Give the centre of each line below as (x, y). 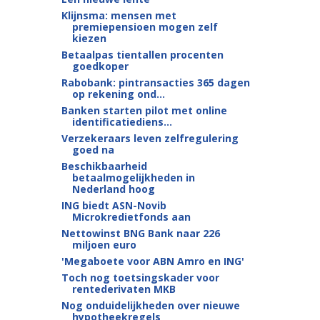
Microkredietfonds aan (131, 217)
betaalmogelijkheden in (133, 177)
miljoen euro (104, 245)
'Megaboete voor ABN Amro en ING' (152, 261)
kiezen (89, 38)
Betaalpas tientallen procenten (142, 55)
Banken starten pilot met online (144, 110)
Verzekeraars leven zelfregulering (150, 138)
